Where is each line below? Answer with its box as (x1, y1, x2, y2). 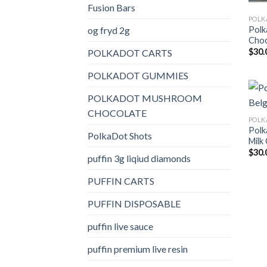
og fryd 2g (88, 24, 130, 36)
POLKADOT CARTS (88, 46, 172, 58)
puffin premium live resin (88, 243, 188, 254)
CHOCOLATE (88, 107, 147, 119)
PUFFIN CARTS (88, 175, 154, 187)
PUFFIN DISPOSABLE (88, 197, 181, 209)
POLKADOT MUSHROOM (88, 92, 202, 104)
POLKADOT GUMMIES (88, 69, 188, 81)
